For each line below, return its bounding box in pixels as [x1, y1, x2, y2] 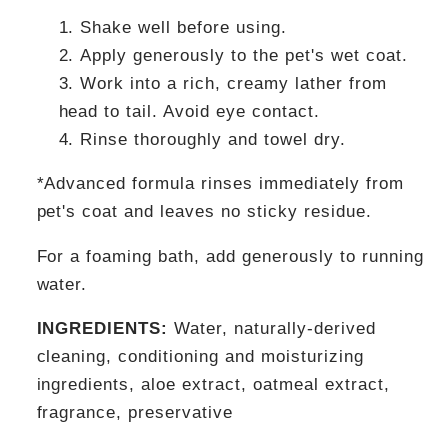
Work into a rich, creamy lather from [80, 73, 388, 92]
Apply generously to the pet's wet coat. [80, 45, 409, 64]
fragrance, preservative [36, 403, 234, 422]
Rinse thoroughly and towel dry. [80, 129, 347, 148]
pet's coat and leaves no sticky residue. [36, 202, 373, 221]
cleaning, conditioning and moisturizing [36, 347, 365, 366]
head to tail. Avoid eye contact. [58, 101, 327, 120]
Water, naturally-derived [168, 319, 377, 338]
